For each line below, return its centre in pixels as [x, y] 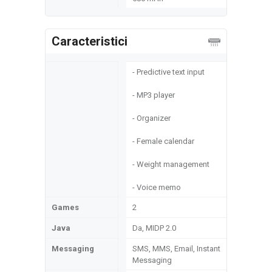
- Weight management [171, 164]
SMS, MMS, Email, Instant [176, 249]
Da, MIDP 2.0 [154, 228]
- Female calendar [163, 141]
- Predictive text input [168, 72]
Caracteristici [90, 41]
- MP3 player [154, 95]
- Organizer [151, 118]
